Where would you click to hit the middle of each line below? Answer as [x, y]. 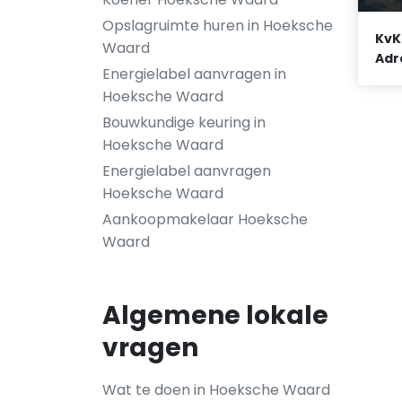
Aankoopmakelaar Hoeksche [205, 219]
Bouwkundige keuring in [184, 122]
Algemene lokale [215, 315]
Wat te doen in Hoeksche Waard [216, 390]
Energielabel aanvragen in [194, 74]
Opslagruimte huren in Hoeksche [218, 26]
